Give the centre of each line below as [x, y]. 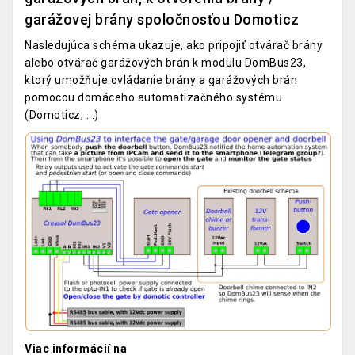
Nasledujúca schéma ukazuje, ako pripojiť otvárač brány [174, 45]
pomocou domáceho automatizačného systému [153, 97]
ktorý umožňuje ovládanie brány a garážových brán [161, 80]
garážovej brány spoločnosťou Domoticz [162, 19]
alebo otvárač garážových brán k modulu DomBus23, [165, 62]
